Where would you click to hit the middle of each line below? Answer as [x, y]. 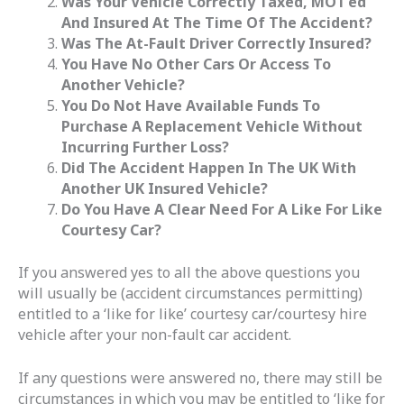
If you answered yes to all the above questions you [189, 272]
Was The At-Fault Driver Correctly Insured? [216, 43]
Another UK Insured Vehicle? [166, 188]
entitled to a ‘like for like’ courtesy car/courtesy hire [193, 313]
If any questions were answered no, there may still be [200, 378]
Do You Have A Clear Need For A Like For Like [222, 209]
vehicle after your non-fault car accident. [156, 334]
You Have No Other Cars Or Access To [196, 64]
